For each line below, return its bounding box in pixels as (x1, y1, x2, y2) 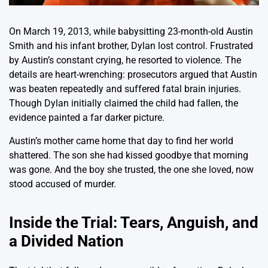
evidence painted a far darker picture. (9, 112, 165, 124)
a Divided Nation (9, 232, 124, 251)
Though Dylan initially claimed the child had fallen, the (9, 98, 238, 109)
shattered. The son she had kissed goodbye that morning (9, 150, 248, 162)
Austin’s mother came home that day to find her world (9, 135, 233, 147)
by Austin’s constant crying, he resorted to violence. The (9, 54, 241, 66)
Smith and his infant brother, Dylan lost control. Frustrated (9, 40, 253, 52)
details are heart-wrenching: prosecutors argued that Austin (9, 69, 257, 81)
